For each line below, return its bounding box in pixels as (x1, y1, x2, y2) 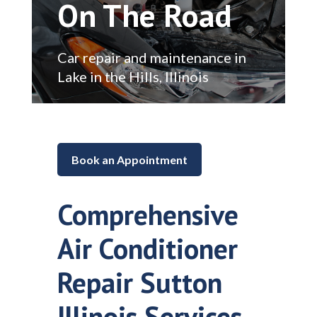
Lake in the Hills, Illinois (57, 67, 209, 85)
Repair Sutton (57, 263, 222, 301)
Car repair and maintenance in (57, 48, 246, 66)
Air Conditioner (57, 229, 238, 267)
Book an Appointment (71, 152, 188, 166)
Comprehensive (57, 195, 238, 233)
